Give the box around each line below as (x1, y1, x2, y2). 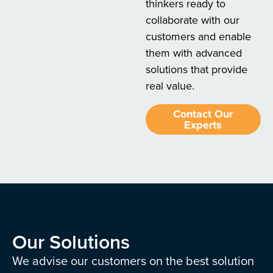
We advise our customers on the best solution (12, 252, 254, 270)
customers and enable (145, 29, 251, 44)
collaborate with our (145, 12, 239, 28)
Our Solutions (12, 227, 130, 257)
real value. (145, 78, 194, 94)
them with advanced (145, 45, 242, 61)
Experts (184, 117, 222, 133)
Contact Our (173, 106, 233, 122)
